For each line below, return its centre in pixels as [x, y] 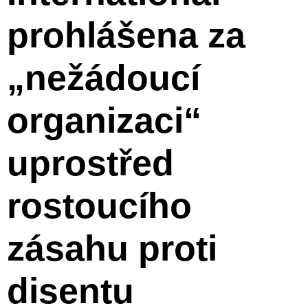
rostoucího [99, 205]
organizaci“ [104, 120]
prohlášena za [126, 35]
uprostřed [90, 163]
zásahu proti [112, 248]
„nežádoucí [103, 77]
